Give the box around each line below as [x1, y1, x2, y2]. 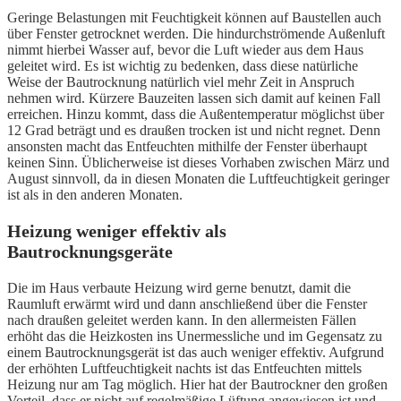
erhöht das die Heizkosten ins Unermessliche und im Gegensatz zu [7, 328, 382, 345]
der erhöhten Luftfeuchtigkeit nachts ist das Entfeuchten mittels [7, 361, 362, 377]
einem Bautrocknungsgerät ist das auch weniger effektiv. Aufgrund [7, 345, 384, 361]
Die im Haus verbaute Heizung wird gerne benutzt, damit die [7, 280, 351, 296]
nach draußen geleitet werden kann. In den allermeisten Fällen [7, 312, 356, 328]
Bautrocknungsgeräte [7, 242, 173, 262]
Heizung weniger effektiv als [7, 221, 226, 242]
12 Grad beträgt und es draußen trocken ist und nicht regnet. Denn [7, 123, 380, 139]
